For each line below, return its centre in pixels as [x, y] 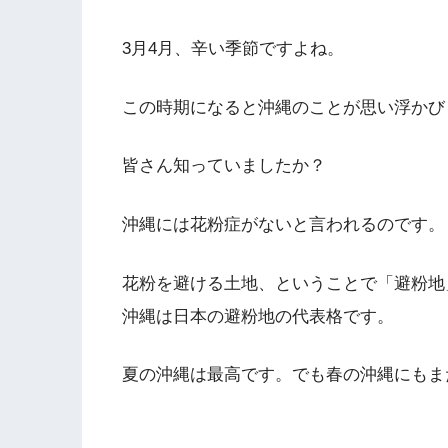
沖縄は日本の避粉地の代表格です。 [258, 316]
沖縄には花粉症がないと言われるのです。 [283, 224]
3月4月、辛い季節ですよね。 [233, 48]
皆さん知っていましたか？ [224, 166]
